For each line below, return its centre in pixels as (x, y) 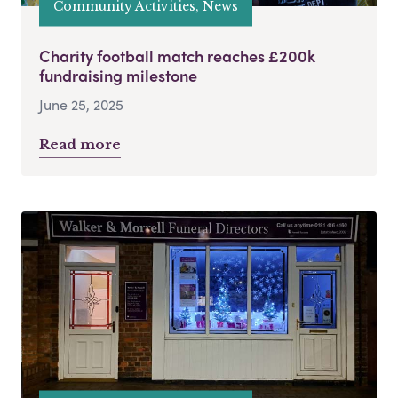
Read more (80, 144)
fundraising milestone (118, 75)
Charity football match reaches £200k (177, 55)
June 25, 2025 (81, 104)
